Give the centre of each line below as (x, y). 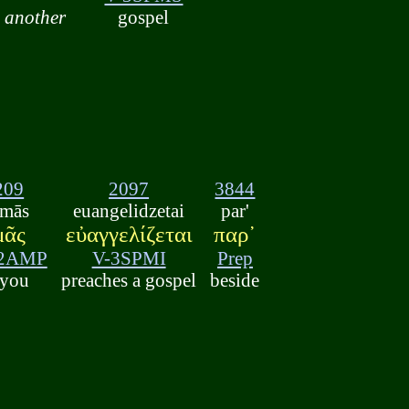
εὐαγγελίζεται (129, 234)
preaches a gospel (129, 279)
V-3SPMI (129, 257)
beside (235, 279)
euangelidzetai (129, 210)
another (36, 17)
